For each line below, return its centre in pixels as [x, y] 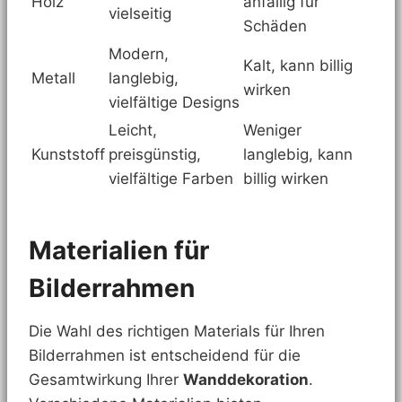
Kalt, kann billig [298, 66]
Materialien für [119, 251]
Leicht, [133, 131]
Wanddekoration [246, 380]
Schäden [275, 26]
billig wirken [286, 179]
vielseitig [140, 14]
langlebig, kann [298, 155]
